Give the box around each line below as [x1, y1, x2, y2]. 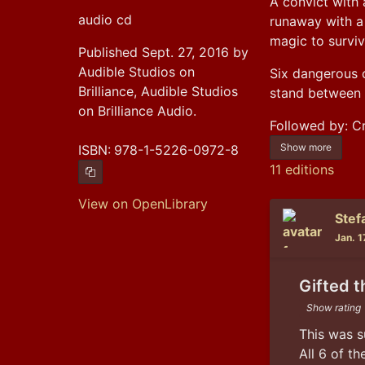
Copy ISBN [90, 171, 139, 182]
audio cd [78, 11, 132, 28]
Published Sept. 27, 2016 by [78, 44, 248, 60]
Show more [280, 140, 332, 153]
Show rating [306, 301, 362, 314]
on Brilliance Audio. [78, 103, 196, 119]
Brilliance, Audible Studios [78, 83, 238, 99]
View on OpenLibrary [78, 196, 208, 212]
